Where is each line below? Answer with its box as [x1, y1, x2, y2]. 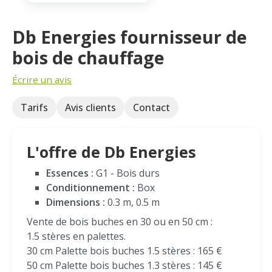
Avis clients [65, 101, 116, 114]
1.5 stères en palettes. [27, 229, 126, 243]
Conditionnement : [46, 181, 135, 194]
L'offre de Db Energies [27, 141, 196, 162]
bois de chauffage [12, 46, 165, 69]
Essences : [46, 166, 93, 180]
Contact [133, 101, 170, 114]
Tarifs [21, 101, 48, 114]
